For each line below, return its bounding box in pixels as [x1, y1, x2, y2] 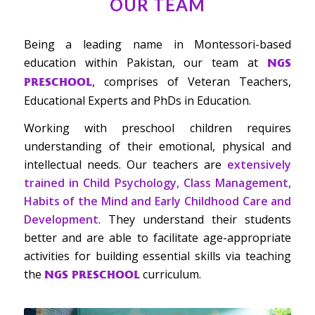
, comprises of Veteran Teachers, [91, 73, 292, 89]
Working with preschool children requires [23, 120, 292, 136]
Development [23, 212, 98, 228]
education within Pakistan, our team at [23, 54, 268, 70]
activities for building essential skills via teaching [23, 248, 292, 264]
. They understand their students [98, 212, 292, 228]
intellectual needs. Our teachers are [23, 157, 228, 173]
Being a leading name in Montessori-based [23, 36, 292, 52]
